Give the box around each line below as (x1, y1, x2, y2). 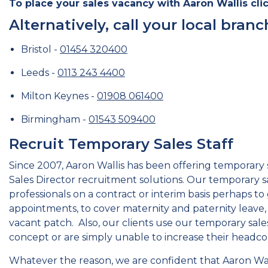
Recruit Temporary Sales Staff (9, 135, 233, 153)
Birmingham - (21, 114, 89, 125)
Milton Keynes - (21, 90, 97, 102)
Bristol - (21, 44, 60, 55)
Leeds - (21, 67, 57, 78)
